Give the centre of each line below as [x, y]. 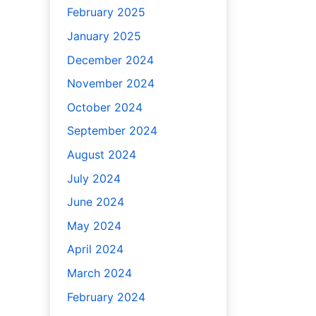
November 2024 [110, 84]
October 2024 [104, 107]
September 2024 [112, 131]
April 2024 [95, 249]
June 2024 [95, 202]
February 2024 [106, 297]
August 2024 [101, 155]
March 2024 [99, 273]
